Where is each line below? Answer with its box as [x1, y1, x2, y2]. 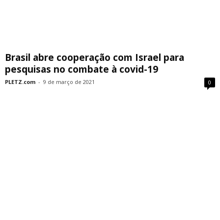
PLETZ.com [5, 78, 35, 85]
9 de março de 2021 [43, 78, 95, 85]
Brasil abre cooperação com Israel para [5, 51, 184, 64]
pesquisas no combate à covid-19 [5, 62, 158, 76]
